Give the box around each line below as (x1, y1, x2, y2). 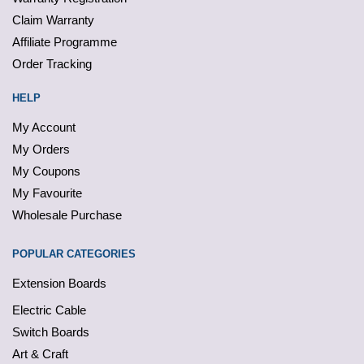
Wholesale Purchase (12, 207, 122, 222)
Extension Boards (12, 275, 106, 290)
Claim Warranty (12, 12, 94, 27)
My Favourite (12, 185, 82, 200)
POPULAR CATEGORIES (12, 247, 136, 260)
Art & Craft (12, 346, 68, 361)
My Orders (12, 141, 70, 156)
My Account (12, 119, 76, 134)
